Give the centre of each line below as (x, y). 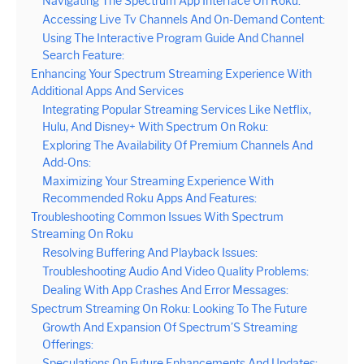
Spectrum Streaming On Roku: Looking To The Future (169, 308)
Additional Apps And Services (107, 91)
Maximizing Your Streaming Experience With (158, 181)
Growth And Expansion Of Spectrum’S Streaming (170, 327)
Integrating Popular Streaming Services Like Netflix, (177, 109)
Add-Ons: (67, 162)
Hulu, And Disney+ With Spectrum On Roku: (155, 126)
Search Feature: (83, 55)
